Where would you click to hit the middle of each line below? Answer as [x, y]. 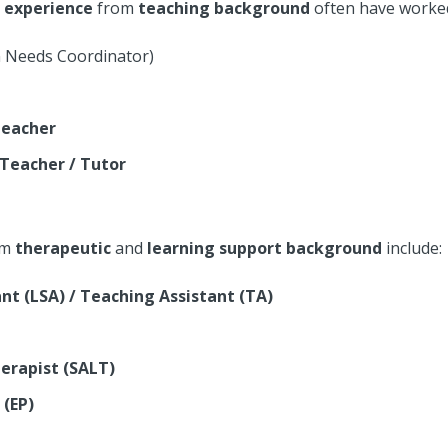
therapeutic [63, 248]
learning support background [264, 248]
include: [412, 248]
